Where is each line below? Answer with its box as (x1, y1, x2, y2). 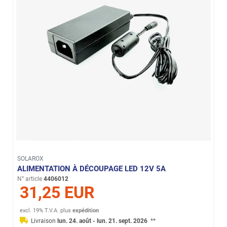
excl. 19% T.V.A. (20, 207, 59, 214)
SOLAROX (17, 155, 44, 162)
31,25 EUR (20, 182, 95, 202)
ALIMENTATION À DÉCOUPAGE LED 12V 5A (17, 164, 166, 173)
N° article (17, 175, 43, 182)
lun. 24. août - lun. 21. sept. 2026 (57, 217, 149, 225)
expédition (72, 207, 99, 214)
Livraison (31, 217, 58, 225)
